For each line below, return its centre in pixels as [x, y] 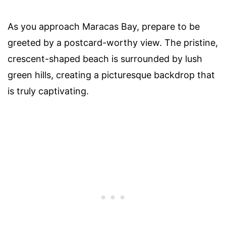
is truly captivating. [48, 91]
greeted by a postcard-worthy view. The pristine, [113, 42]
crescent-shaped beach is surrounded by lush [105, 59]
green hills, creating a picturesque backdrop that [111, 75]
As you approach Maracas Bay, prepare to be [104, 26]
